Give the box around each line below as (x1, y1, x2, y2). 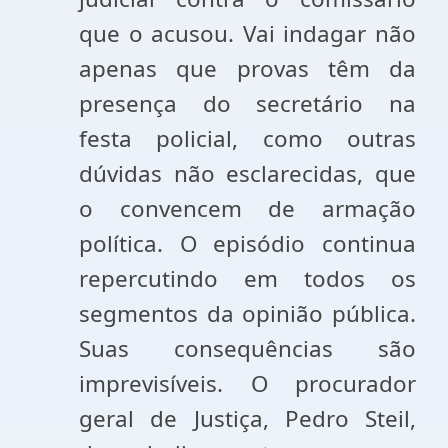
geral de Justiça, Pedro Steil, (79, 403, 416, 434)
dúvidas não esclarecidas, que (79, 158, 416, 189)
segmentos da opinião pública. (79, 298, 416, 329)
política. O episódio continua (79, 228, 416, 259)
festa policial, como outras (79, 123, 416, 154)
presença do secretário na (79, 88, 416, 119)
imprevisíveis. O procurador (79, 368, 416, 399)
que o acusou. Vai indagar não (79, 18, 416, 49)
